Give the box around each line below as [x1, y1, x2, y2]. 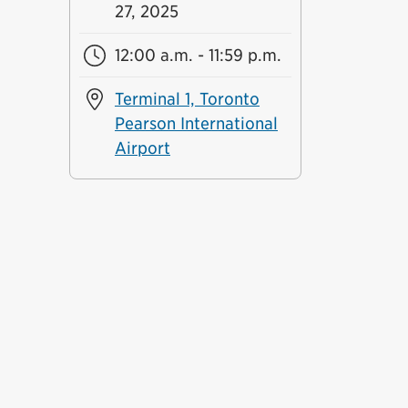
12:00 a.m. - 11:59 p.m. [114, 46, 281, 65]
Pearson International [114, 114, 278, 133]
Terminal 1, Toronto [114, 89, 260, 108]
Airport [114, 138, 170, 158]
